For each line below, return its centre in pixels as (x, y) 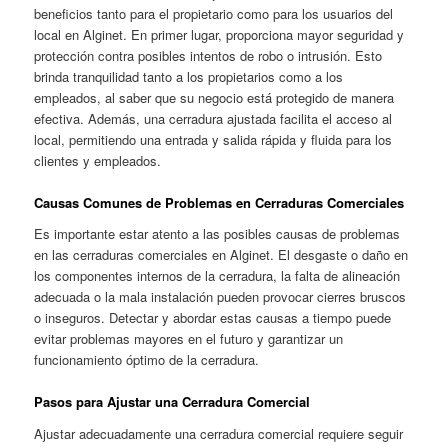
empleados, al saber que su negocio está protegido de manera (214, 97)
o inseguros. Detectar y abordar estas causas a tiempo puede (213, 318)
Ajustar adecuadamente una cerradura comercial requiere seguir (219, 433)
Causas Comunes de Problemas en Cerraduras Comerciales (219, 202)
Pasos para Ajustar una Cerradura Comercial (172, 402)
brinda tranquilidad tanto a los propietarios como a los (189, 76)
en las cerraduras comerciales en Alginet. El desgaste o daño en (221, 255)
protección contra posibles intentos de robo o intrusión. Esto (208, 55)
